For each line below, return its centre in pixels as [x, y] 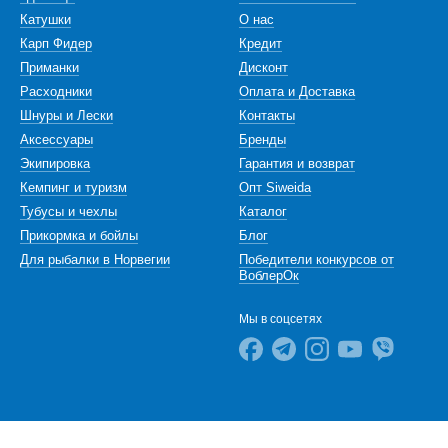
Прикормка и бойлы [79, 235]
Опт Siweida [275, 187]
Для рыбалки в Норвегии [95, 259]
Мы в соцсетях [280, 319]
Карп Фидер [56, 43]
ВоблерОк [269, 275]
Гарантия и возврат [297, 163]
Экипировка [55, 163]
